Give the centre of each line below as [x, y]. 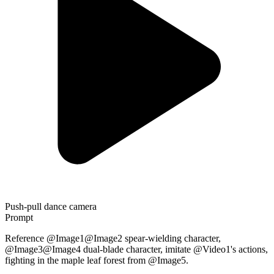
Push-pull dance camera [51, 207]
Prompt [19, 218]
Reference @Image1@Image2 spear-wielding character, [113, 239]
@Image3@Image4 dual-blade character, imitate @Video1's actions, [136, 250]
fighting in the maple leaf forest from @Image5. [97, 261]
